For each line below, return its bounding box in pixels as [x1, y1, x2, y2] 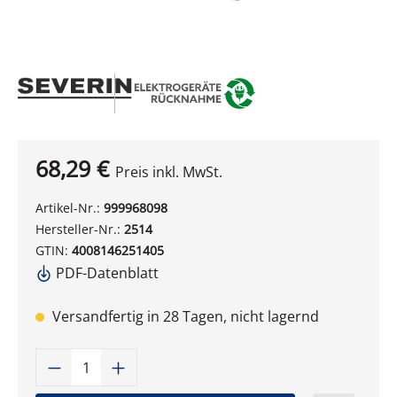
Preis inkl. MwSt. [115, 162, 222, 182]
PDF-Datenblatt [52, 263, 160, 284]
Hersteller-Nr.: [35, 221, 124, 237]
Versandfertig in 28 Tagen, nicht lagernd [49, 307, 319, 327]
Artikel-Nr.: [35, 199, 104, 216]
